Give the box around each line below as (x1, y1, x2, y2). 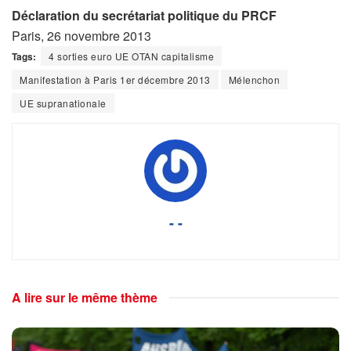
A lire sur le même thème (12, 288, 157, 306)
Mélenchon (228, 72, 280, 86)
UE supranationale (20, 96, 107, 110)
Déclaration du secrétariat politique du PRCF (12, 5, 277, 24)
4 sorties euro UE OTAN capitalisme (49, 49, 214, 63)
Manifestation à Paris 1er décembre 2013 (20, 72, 211, 86)
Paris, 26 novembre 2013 (12, 26, 151, 45)
